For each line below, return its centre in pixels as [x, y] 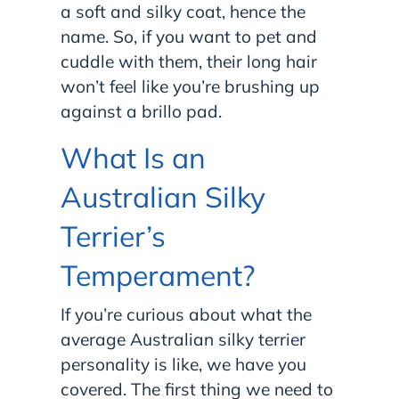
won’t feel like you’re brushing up [190, 87]
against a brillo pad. [141, 112]
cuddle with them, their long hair [189, 62]
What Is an [133, 158]
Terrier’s [113, 236]
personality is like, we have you [183, 365]
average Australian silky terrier [183, 340]
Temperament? [161, 276]
